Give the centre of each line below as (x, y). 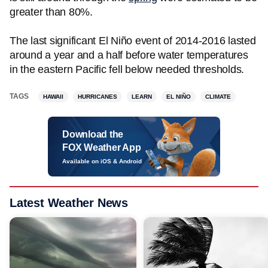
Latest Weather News (69, 203)
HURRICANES (98, 97)
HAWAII (53, 97)
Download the (93, 134)
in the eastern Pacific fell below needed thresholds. (127, 69)
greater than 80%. (51, 12)
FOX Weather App (102, 147)
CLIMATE (218, 97)
